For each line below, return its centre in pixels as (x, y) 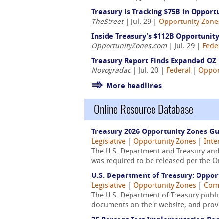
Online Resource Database (143, 109)
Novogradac (111, 71)
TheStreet (107, 22)
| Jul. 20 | (148, 71)
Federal (178, 71)
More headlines (134, 86)
